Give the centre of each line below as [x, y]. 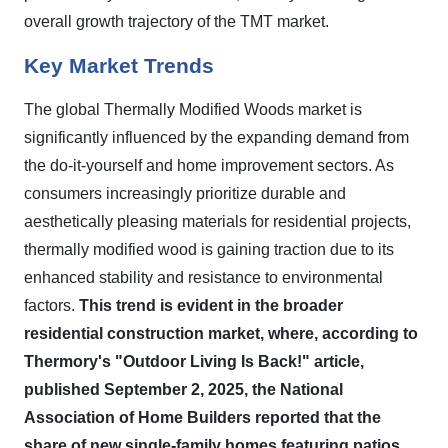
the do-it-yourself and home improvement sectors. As [209, 165]
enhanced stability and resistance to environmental [203, 277]
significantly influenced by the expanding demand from [216, 137]
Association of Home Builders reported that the [202, 417]
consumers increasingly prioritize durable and [185, 193]
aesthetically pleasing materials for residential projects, [217, 221]
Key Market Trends [119, 66]
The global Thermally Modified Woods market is [193, 109]
